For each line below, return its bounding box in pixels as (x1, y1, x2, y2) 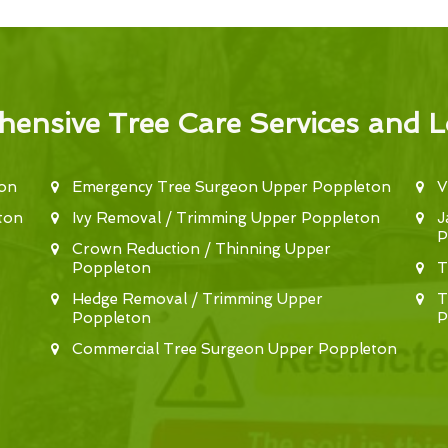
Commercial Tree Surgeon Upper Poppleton (71, 340, 397, 358)
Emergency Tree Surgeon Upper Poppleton (71, 178, 391, 196)
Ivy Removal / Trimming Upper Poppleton (71, 209, 380, 227)
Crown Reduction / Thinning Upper (71, 240, 331, 258)
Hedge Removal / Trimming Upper (71, 290, 323, 308)
